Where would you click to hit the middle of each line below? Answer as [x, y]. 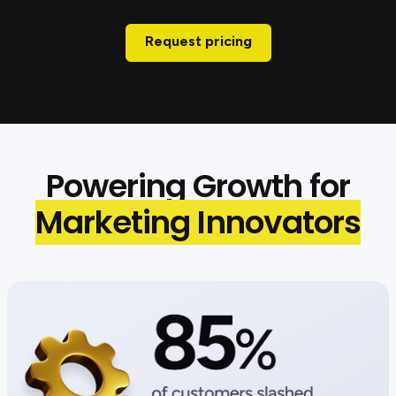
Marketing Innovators [198, 223]
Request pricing [198, 42]
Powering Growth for [198, 187]
